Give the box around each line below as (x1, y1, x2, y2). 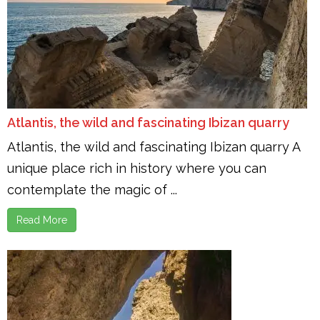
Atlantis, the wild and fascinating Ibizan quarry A (7, 139, 300, 154)
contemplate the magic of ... (7, 182, 177, 197)
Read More (16, 214, 67, 226)
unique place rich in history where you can (7, 161, 266, 176)
